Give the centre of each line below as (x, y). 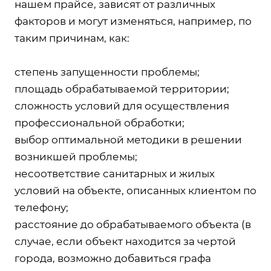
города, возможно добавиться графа (113, 258)
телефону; (41, 207)
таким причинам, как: (72, 38)
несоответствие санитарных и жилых (115, 173)
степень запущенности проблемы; (107, 72)
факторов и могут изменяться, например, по (133, 21)
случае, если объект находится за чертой (125, 241)
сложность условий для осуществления (122, 106)
